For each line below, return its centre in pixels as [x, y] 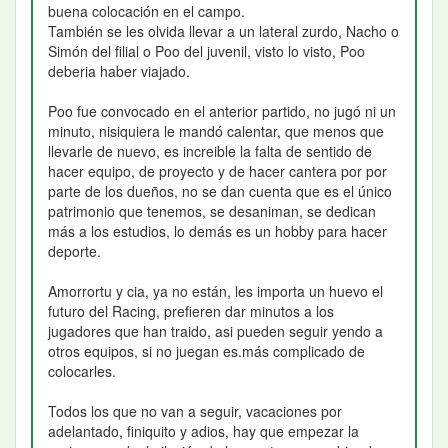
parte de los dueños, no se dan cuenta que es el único [220, 191]
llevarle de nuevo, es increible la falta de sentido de [210, 151]
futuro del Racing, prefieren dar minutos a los [191, 311]
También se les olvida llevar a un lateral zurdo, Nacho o [223, 31]
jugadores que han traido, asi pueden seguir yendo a [215, 331]
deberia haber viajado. [119, 71]
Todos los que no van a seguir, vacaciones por [195, 411]
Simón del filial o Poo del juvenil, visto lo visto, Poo [206, 51]
